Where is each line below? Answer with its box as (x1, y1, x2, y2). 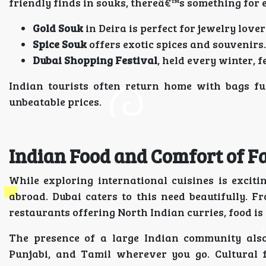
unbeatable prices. (9, 94, 102, 109)
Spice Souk (33, 37, 87, 51)
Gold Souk (33, 21, 83, 35)
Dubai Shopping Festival (33, 53, 157, 67)
